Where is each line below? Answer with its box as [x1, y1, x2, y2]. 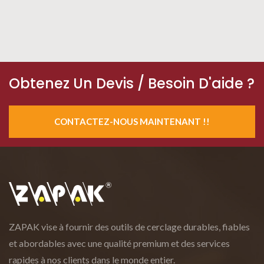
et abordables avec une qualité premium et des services [9, 237, 230, 249]
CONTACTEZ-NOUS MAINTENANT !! [54, 116, 210, 127]
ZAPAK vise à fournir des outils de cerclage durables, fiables [9, 221, 250, 232]
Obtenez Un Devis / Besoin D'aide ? [9, 74, 255, 93]
